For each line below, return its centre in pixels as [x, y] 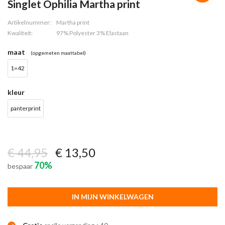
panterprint [26, 108]
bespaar [21, 166]
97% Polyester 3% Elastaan [92, 33]
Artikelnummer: [29, 22]
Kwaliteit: [20, 33]
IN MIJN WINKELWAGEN [113, 197]
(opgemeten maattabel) [58, 53]
